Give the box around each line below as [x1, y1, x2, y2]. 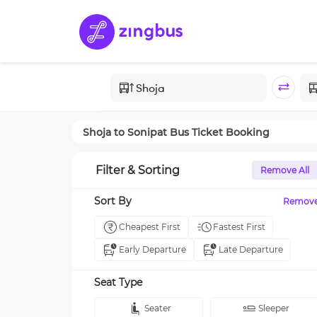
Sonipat [127, 125, 167, 139]
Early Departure [119, 244, 186, 255]
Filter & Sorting [96, 163, 180, 177]
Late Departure [219, 244, 283, 255]
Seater [144, 303, 171, 313]
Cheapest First [119, 221, 180, 232]
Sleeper [258, 303, 289, 313]
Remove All [260, 165, 309, 175]
